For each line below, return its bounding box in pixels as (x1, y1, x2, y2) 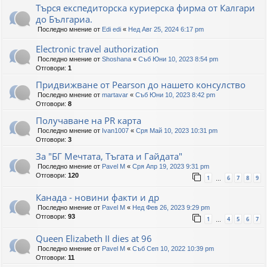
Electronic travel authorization (36, 43, 159, 55)
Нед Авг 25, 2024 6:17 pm (128, 26, 204, 33)
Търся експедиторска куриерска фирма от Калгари (36, 2, 255, 14)
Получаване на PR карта (36, 114, 141, 127)
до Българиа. (36, 13, 92, 26)
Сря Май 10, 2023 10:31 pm (136, 127, 218, 135)
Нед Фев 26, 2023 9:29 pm (132, 204, 210, 212)
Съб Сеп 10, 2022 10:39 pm (132, 245, 214, 253)
